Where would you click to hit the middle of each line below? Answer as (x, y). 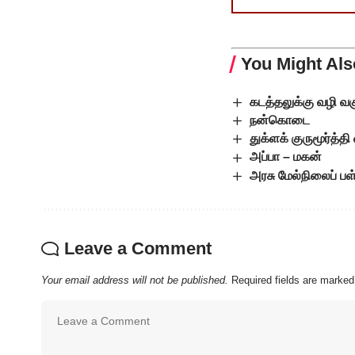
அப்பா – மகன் (286, 157)
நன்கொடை (280, 120)
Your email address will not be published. (135, 280)
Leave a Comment (138, 248)
